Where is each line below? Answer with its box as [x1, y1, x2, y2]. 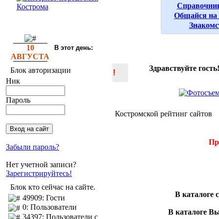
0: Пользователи [22, 203, 77, 212]
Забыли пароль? [6, 143, 59, 151]
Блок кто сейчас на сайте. [10, 183, 95, 191]
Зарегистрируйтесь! [6, 169, 72, 177]
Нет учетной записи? [6, 160, 76, 169]
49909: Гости [22, 194, 65, 202]
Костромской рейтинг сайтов [115, 109, 212, 118]
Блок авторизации [10, 66, 71, 74]
